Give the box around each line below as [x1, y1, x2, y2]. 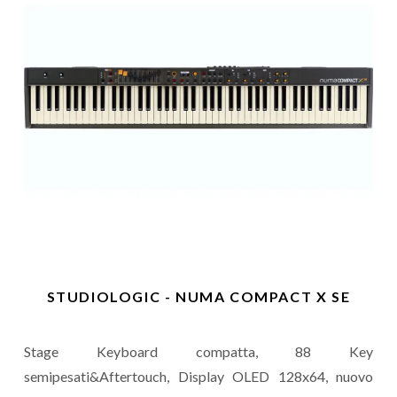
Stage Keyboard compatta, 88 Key [24, 343, 373, 360]
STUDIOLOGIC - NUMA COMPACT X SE [46, 288, 351, 305]
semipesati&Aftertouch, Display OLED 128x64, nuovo [24, 368, 373, 385]
